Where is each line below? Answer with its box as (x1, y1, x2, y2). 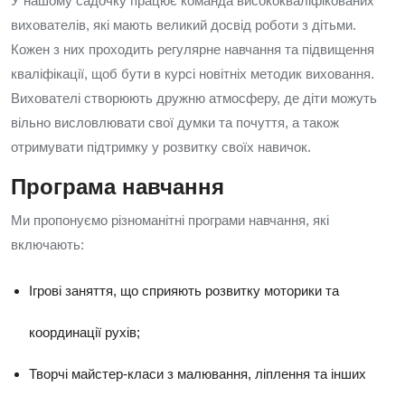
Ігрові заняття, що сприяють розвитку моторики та (29, 283, 339, 298)
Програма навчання (11, 174, 224, 199)
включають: (11, 237, 84, 252)
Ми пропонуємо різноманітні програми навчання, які (11, 212, 329, 228)
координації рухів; (29, 325, 140, 340)
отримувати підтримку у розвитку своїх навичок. (11, 139, 311, 155)
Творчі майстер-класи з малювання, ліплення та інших (29, 366, 366, 381)
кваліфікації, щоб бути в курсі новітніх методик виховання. (11, 66, 374, 81)
